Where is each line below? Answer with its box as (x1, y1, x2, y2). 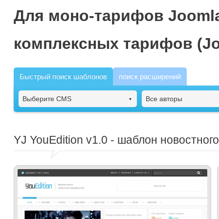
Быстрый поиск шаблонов (20, 72, 107, 81)
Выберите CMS (22, 95, 71, 103)
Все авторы (146, 95, 182, 103)
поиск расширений (119, 72, 181, 81)
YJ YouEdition (14, 133, 83, 146)
